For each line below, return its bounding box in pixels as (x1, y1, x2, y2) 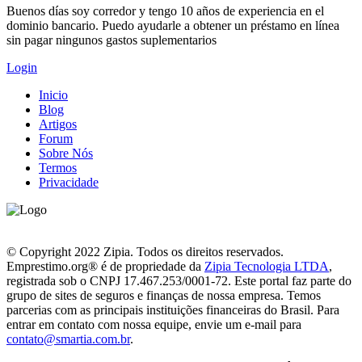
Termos (39, 160, 77, 175)
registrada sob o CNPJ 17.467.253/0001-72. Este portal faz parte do (6, 273, 351, 288)
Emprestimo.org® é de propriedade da (6, 259, 204, 273)
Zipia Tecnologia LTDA (204, 259, 329, 273)
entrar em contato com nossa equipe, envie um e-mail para (6, 317, 301, 331)
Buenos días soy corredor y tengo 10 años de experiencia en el (6, 3, 324, 18)
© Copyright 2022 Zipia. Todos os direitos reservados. (6, 244, 284, 259)
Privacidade (39, 175, 99, 189)
